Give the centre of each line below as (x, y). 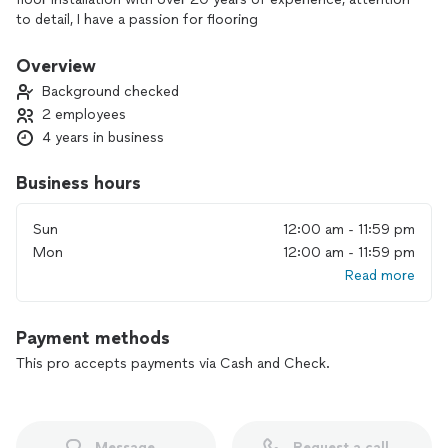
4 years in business (103, 137)
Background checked (110, 91)
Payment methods (93, 338)
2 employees (84, 114)
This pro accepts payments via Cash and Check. (173, 363)
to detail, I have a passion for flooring (137, 19)
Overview (56, 66)
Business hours (78, 183)
